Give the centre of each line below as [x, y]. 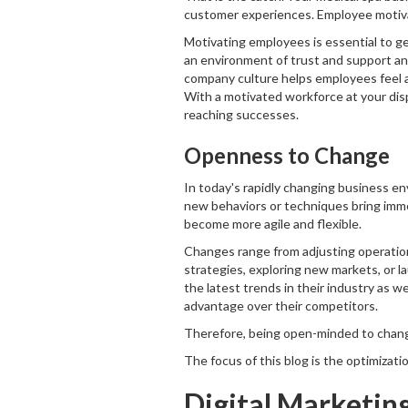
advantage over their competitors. [280, 306]
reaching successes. [241, 114]
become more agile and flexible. [272, 224]
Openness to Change [286, 155]
